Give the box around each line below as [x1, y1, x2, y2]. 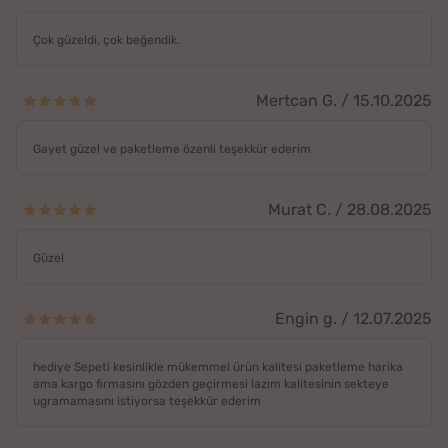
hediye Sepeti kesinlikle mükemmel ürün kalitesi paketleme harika [33, 359, 403, 374]
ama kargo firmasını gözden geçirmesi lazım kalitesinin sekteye [33, 376, 389, 391]
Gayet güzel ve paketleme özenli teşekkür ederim [33, 141, 311, 156]
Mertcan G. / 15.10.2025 [256, 90, 432, 110]
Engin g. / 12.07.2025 [275, 308, 432, 328]
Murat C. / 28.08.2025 [268, 199, 432, 219]
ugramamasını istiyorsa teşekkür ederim [33, 393, 261, 408]
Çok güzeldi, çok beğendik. [33, 32, 180, 47]
